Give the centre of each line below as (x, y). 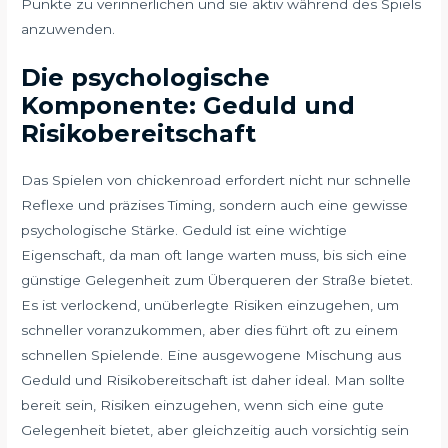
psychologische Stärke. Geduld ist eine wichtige (184, 230)
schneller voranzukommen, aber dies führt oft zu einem (210, 330)
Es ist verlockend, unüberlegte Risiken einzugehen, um (210, 305)
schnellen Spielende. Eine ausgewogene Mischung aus (211, 355)
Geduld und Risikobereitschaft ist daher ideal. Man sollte (213, 380)
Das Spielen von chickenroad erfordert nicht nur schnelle (216, 180)
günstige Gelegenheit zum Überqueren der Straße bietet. (217, 280)
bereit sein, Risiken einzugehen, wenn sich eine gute (203, 405)
